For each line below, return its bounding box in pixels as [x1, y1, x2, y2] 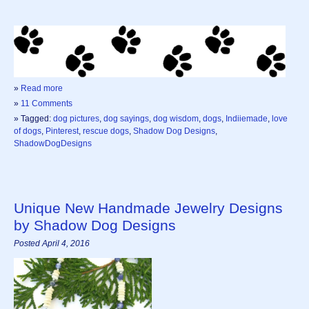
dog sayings [103, 114, 149, 124]
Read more [21, 83, 63, 94]
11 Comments [21, 99, 72, 109]
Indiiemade [226, 114, 268, 124]
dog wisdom [153, 114, 199, 124]
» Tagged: [14, 114, 53, 124]
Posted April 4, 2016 [14, 239, 90, 249]
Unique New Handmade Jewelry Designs [14, 200, 283, 217]
